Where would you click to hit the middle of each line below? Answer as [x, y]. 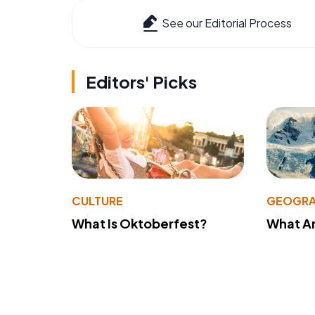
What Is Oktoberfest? [140, 224]
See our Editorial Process [227, 23]
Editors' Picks [141, 82]
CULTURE [97, 201]
